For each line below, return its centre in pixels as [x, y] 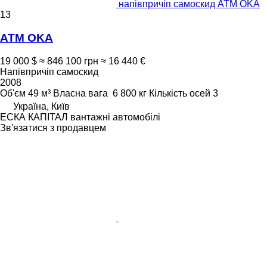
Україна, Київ [41, 106]
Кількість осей [180, 93]
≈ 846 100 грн [69, 61]
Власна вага [80, 93]
